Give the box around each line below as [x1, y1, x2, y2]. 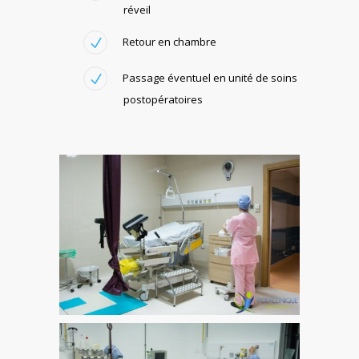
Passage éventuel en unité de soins [123, 70, 297, 85]
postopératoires [123, 91, 203, 107]
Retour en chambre [123, 34, 216, 49]
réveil [123, 2, 151, 17]
